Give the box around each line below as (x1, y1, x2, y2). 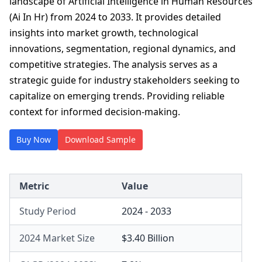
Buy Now (16, 134, 51, 145)
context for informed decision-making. (9, 105, 180, 118)
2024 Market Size (19, 232, 95, 244)
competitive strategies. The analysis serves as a (9, 58, 218, 71)
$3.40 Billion (122, 232, 174, 244)
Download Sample (65, 134, 136, 145)
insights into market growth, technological (9, 26, 198, 39)
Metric (19, 180, 49, 192)
